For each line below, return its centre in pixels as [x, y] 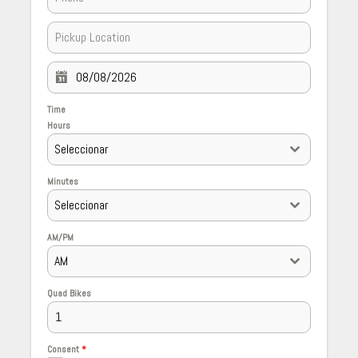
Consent [64, 350]
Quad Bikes [69, 294]
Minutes [63, 182]
